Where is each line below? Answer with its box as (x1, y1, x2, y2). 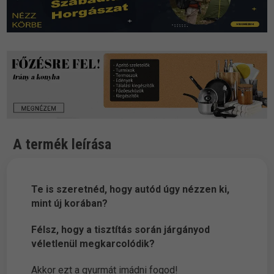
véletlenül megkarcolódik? (31, 238, 155, 250)
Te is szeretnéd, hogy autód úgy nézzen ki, (31, 183, 230, 196)
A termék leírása (13, 136, 112, 154)
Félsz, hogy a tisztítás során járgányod (31, 224, 210, 236)
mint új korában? (31, 198, 108, 210)
